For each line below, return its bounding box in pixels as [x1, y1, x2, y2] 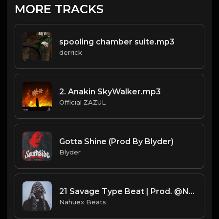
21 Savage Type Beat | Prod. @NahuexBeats [189, 186, 195, 196]
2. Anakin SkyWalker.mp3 [59, 87, 161, 96]
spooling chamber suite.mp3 [59, 37, 175, 46]
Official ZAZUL [59, 98, 106, 106]
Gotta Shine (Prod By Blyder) [59, 136, 174, 146]
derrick [59, 48, 82, 56]
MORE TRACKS [15, 2, 104, 17]
